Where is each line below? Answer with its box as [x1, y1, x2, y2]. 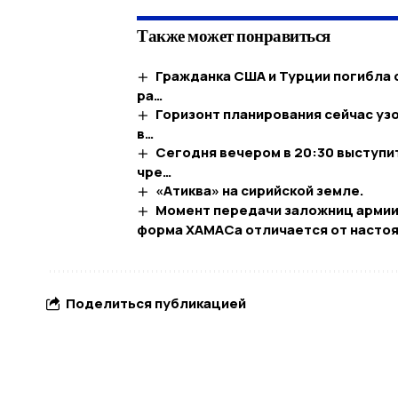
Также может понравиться [137, 22, 330, 49]
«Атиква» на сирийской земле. [155, 180, 365, 200]
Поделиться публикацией [66, 294, 246, 314]
